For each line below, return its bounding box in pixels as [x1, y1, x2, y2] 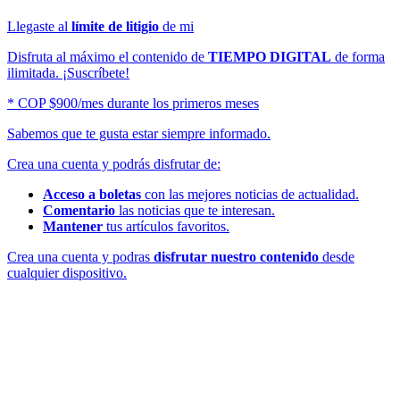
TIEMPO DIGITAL [208, 49, 331, 65]
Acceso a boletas [43, 187, 141, 203]
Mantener [43, 219, 103, 235]
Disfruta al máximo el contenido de [7, 49, 208, 65]
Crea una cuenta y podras [7, 249, 154, 265]
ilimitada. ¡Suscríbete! [7, 65, 129, 81]
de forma [331, 49, 385, 65]
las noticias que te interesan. [115, 203, 275, 219]
